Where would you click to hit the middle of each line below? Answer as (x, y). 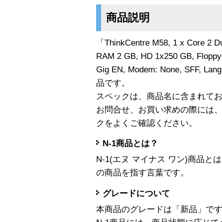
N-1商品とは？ (130, 144)
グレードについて (136, 193)
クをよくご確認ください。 (147, 123)
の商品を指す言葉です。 (142, 173)
